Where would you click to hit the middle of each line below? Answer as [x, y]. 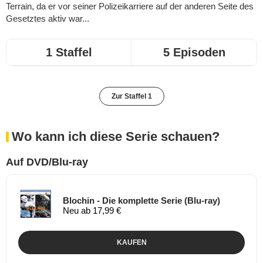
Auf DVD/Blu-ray [47, 162]
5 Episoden [194, 52]
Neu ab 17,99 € [92, 211]
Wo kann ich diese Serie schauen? [116, 136]
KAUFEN [131, 242]
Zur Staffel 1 [131, 96]
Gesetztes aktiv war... [48, 18]
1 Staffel [69, 52]
